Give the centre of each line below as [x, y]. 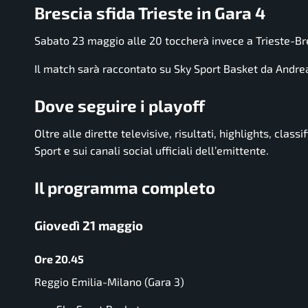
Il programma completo [125, 187]
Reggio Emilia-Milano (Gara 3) [109, 282]
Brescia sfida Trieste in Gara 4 [150, 13]
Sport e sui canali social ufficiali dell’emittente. [152, 150]
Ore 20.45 [59, 258]
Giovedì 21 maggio [89, 225]
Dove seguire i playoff [120, 105]
